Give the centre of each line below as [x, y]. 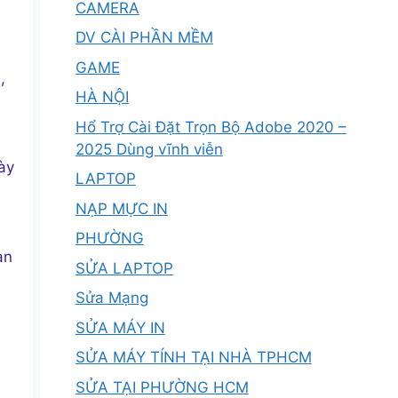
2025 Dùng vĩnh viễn [149, 149]
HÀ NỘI [102, 97]
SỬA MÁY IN [120, 327]
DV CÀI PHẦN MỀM [144, 37]
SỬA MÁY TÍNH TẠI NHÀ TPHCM [193, 357]
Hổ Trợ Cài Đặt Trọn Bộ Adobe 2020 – [211, 127]
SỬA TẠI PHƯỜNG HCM [162, 387]
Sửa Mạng [111, 298]
